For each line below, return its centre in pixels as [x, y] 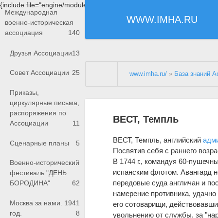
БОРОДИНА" [30, 183]
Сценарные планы [39, 143]
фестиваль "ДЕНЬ [38, 173]
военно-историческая [39, 23]
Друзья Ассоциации [41, 53]
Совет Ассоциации [39, 73]
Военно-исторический [45, 163]
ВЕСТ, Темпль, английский [158, 140]
